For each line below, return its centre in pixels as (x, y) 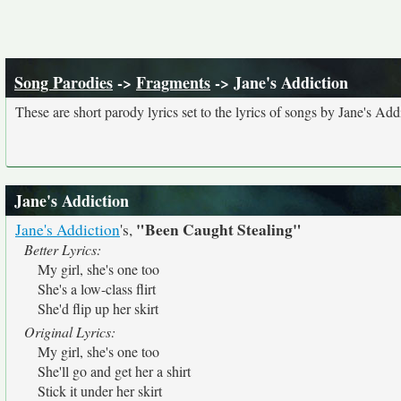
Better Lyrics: (63, 249)
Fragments (173, 82)
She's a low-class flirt (97, 289)
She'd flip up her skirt (98, 308)
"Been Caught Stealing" (219, 230)
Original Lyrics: (70, 332)
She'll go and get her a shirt (114, 371)
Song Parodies (64, 82)
